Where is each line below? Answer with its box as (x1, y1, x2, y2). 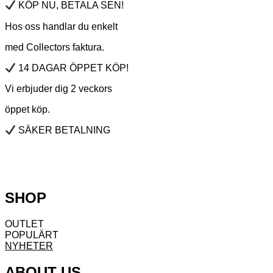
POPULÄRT (5, 230, 58, 241)
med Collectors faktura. (5, 41, 104, 52)
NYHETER (5, 241, 53, 252)
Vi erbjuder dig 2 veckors (5, 83, 112, 94)
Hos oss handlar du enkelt (5, 21, 118, 32)
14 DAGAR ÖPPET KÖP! (16, 62, 129, 73)
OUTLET (5, 219, 44, 230)
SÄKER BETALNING (16, 125, 111, 136)
